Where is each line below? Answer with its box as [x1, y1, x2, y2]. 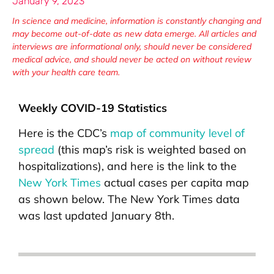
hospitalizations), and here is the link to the [18, 159, 237, 174]
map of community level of [110, 126, 245, 141]
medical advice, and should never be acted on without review [12, 53, 251, 65]
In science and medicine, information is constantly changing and [12, 15, 261, 26]
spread [18, 143, 54, 157]
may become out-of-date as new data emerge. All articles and [12, 28, 256, 39]
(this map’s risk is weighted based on [54, 143, 246, 157]
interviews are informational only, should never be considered [12, 40, 251, 52]
